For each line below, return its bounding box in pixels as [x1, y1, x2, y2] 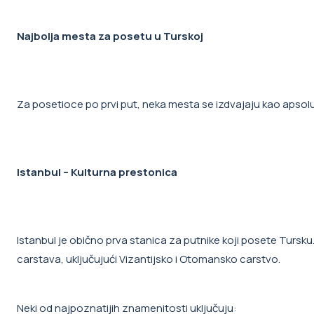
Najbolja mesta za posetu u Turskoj [17, 29, 203, 44]
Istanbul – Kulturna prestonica [17, 165, 177, 180]
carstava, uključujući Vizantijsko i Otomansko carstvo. [17, 252, 280, 267]
